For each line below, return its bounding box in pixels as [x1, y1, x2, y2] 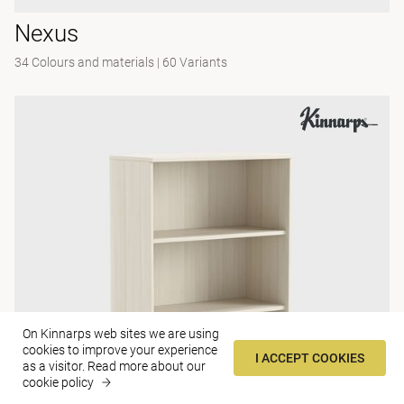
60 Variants [162, 55, 227, 69]
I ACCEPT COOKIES [255, 351, 364, 365]
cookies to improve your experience [23, 343, 217, 357]
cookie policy [23, 375, 94, 390]
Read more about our [87, 359, 206, 373]
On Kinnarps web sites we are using [23, 326, 219, 341]
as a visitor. [23, 359, 87, 373]
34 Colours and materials [14, 55, 154, 69]
